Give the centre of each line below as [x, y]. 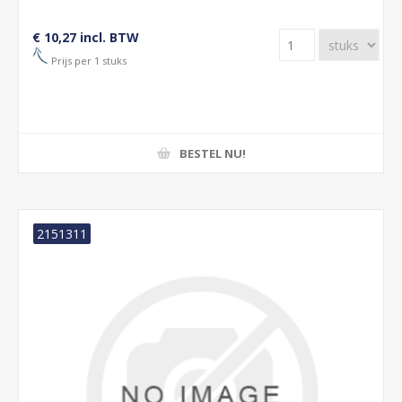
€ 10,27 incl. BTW [86, 37]
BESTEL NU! [212, 153]
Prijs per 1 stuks [87, 60]
